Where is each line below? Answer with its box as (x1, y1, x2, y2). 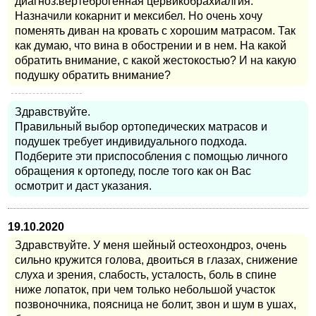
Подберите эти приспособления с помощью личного (15, 150, 288, 163)
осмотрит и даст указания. (15, 180, 152, 193)
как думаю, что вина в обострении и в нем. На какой (15, 39, 286, 52)
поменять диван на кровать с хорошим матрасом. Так (15, 25, 296, 37)
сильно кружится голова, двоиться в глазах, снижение (15, 254, 298, 267)
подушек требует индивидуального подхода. (15, 135, 247, 148)
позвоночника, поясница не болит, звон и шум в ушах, (15, 298, 296, 311)
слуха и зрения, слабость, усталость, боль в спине (15, 269, 276, 281)
